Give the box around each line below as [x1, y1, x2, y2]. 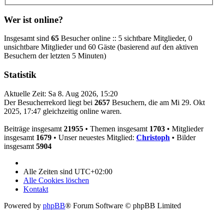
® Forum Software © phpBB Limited [65, 201, 181, 210]
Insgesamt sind [4, 34, 51, 43]
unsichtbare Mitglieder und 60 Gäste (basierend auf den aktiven [4, 43, 198, 52]
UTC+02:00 [74, 167, 112, 176]
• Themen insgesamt [83, 124, 149, 133]
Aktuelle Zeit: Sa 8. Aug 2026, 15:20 [4, 89, 118, 98]
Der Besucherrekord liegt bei [4, 98, 94, 107]
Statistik [4, 70, 36, 80]
